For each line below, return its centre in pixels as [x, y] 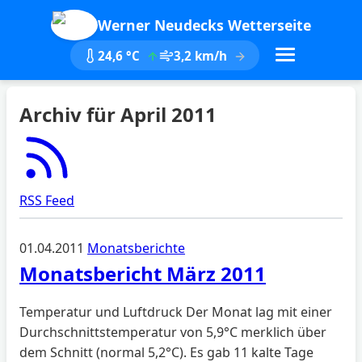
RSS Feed [47, 200]
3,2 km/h [202, 55]
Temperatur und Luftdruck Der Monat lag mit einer [176, 312]
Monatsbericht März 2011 [143, 274]
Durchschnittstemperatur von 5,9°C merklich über [173, 332]
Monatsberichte [136, 248]
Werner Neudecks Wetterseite [204, 25]
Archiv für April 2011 [118, 114]
